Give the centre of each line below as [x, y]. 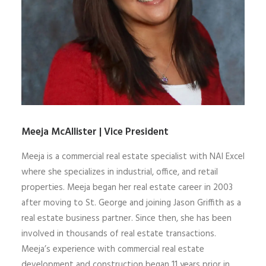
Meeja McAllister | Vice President [95, 132]
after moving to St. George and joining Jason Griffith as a [131, 203]
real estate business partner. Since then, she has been [126, 218]
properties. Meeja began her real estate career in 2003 [127, 188]
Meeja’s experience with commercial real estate [113, 249]
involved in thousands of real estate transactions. [119, 234]
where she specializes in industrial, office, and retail [120, 172]
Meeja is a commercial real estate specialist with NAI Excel [133, 157]
